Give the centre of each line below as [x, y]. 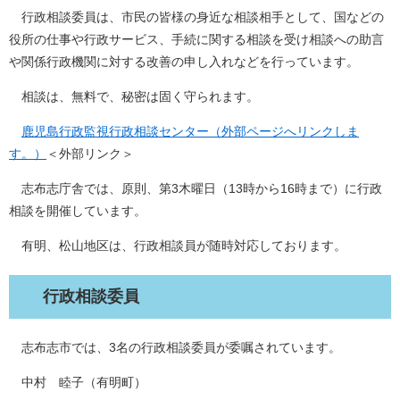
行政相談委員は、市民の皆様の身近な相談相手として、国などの [196, 17]
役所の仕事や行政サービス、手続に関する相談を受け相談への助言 [196, 39]
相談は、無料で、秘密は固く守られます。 [134, 96]
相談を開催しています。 [78, 211]
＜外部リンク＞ [90, 154]
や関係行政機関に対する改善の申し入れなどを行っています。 [184, 62]
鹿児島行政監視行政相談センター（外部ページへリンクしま [190, 131]
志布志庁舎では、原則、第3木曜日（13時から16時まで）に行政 [196, 188]
